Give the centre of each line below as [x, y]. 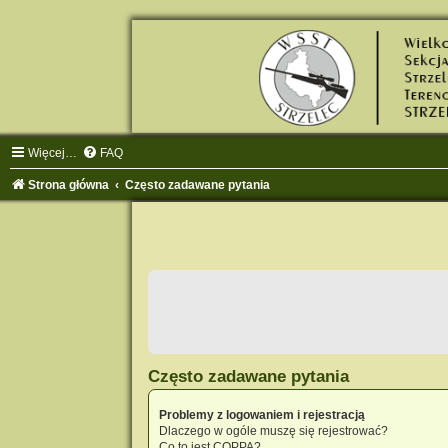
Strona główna [68, 184]
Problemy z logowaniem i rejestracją [261, 415]
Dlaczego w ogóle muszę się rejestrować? [273, 431]
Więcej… [52, 152]
